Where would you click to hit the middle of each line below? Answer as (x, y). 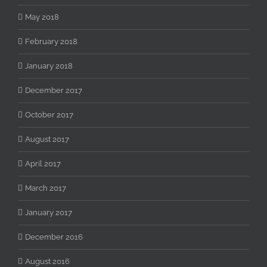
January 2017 (49, 213)
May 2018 (42, 17)
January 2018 (49, 66)
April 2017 (43, 164)
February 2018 (51, 42)
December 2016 (54, 237)
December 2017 (54, 91)
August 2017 (47, 139)
